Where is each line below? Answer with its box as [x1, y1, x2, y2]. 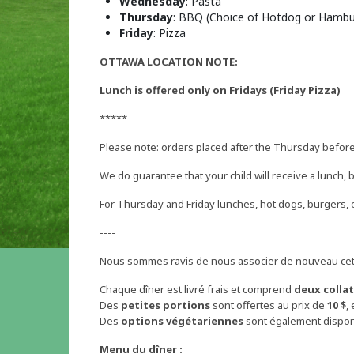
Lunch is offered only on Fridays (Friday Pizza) [100, 83, 343, 98]
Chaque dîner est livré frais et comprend [100, 282, 294, 297]
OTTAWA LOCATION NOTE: [100, 55, 240, 70]
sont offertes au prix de [210, 298, 327, 313]
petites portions [121, 298, 210, 313]
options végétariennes [121, 314, 243, 329]
